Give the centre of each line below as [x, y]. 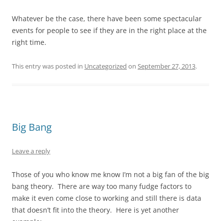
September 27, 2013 [166, 66]
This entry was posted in [48, 66]
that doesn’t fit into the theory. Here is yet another [95, 210]
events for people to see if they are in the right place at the [109, 30]
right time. [29, 42]
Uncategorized [106, 66]
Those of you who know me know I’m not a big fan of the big [110, 174]
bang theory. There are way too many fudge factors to [102, 186]
